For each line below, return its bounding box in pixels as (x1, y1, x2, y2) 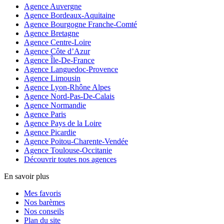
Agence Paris (24, 109, 66, 118)
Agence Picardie (24, 127, 76, 136)
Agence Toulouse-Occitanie (24, 145, 112, 154)
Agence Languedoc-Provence (24, 64, 118, 73)
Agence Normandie (24, 100, 86, 109)
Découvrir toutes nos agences (24, 154, 116, 163)
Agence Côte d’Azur (24, 46, 90, 55)
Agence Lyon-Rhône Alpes (24, 82, 110, 91)
